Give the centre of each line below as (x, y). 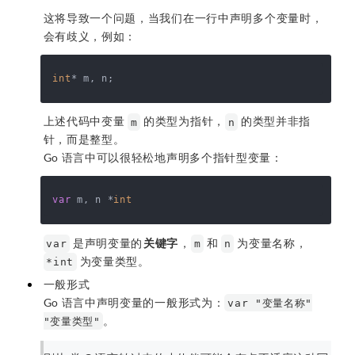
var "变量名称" (270, 303)
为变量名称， (271, 242)
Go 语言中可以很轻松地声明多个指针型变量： (163, 158)
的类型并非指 (275, 121)
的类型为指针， (183, 121)
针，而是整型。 (84, 139)
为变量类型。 (113, 261)
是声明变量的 (107, 242)
